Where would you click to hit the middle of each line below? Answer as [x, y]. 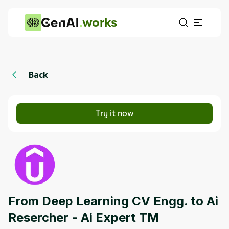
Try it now [114, 113]
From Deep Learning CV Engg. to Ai [113, 201]
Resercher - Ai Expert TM [84, 217]
